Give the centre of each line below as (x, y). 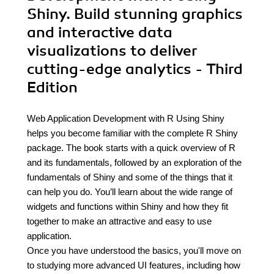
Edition (52, 87)
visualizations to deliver (112, 51)
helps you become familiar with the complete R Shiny (132, 133)
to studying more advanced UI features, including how (134, 265)
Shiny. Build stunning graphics (135, 14)
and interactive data (100, 32)
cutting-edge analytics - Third (135, 69)
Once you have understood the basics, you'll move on (134, 250)
